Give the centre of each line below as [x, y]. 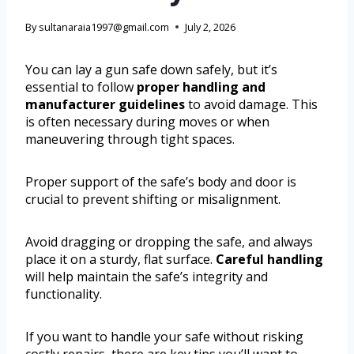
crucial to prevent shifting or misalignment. [153, 199]
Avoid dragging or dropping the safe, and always [169, 241]
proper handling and [201, 87]
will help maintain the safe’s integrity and [147, 276]
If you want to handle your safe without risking [164, 336]
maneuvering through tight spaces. [130, 139]
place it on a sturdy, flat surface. [121, 259]
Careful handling [269, 259]
